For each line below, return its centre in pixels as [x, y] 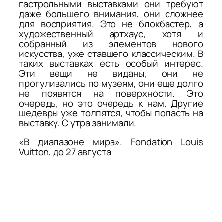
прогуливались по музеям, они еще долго [111, 83]
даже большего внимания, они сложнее [111, 14]
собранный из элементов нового [111, 43]
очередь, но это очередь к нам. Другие [111, 103]
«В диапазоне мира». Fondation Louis [111, 142]
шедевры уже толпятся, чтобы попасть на [111, 113]
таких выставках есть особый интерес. [111, 63]
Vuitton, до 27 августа [65, 152]
